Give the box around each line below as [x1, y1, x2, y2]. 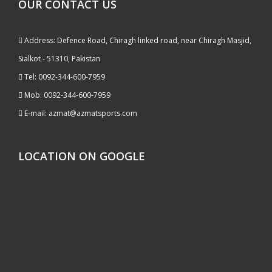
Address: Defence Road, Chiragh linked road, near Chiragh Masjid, [22, 35, 251, 46]
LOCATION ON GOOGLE [18, 148, 145, 163]
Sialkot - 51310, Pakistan [18, 53, 100, 64]
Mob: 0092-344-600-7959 [22, 89, 110, 100]
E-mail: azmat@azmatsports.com [22, 107, 137, 118]
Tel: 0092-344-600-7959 [22, 71, 105, 82]
